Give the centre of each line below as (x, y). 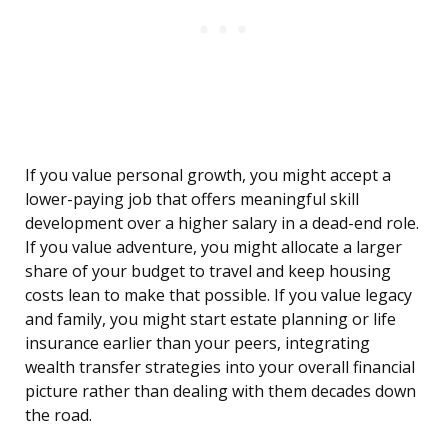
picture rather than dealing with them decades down (220, 391)
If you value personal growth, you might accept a (208, 175)
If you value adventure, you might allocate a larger (213, 247)
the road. (58, 415)
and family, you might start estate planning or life (210, 319)
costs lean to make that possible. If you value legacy (218, 295)
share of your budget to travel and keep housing (208, 271)
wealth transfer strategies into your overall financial (220, 367)
